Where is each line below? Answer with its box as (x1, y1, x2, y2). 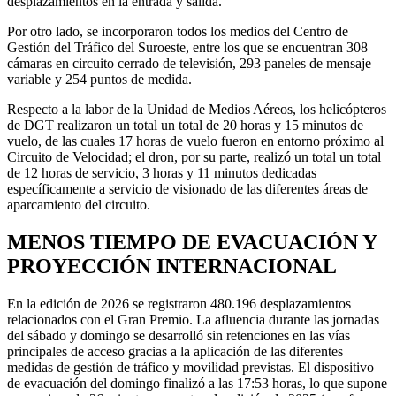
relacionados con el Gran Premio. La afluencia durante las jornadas (7, 311, 379, 327)
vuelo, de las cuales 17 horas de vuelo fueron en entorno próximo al (7, 133, 384, 148)
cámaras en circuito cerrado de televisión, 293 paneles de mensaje (7, 55, 371, 71)
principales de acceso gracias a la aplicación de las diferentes (7, 343, 343, 359)
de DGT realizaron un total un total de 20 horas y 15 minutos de (7, 117, 363, 133)
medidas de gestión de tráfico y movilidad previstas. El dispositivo (7, 359, 374, 375)
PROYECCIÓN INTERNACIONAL (7, 254, 337, 278)
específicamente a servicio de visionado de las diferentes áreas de (7, 180, 368, 196)
